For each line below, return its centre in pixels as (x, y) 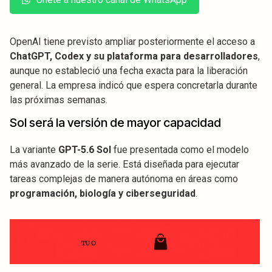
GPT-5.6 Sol (85, 150)
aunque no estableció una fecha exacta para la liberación (129, 71)
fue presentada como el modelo (180, 150)
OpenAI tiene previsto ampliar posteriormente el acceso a (132, 42)
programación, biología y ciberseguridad (103, 194)
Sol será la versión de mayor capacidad (115, 123)
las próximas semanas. (59, 100)
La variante (34, 150)
